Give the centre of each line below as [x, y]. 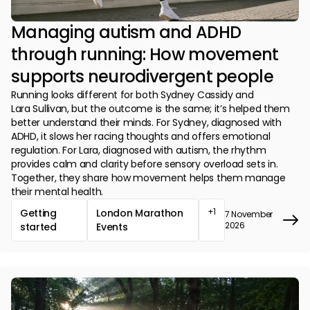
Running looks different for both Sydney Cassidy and [133, 95]
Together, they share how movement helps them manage [148, 178]
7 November [248, 215]
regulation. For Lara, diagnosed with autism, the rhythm [139, 151]
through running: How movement [145, 55]
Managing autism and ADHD [126, 33]
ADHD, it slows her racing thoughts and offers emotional [141, 137]
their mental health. [57, 192]
